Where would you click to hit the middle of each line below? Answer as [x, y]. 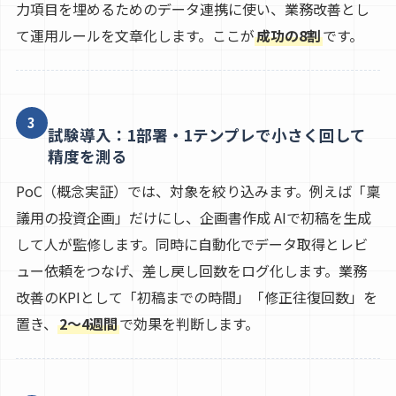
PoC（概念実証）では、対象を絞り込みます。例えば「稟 [198, 191]
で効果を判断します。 [189, 324]
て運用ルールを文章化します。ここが [135, 36]
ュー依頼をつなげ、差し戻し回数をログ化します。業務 [191, 271]
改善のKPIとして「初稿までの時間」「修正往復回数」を [196, 297]
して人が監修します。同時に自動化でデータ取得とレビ [191, 244]
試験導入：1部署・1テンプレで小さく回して [206, 135]
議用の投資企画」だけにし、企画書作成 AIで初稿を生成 [193, 218]
